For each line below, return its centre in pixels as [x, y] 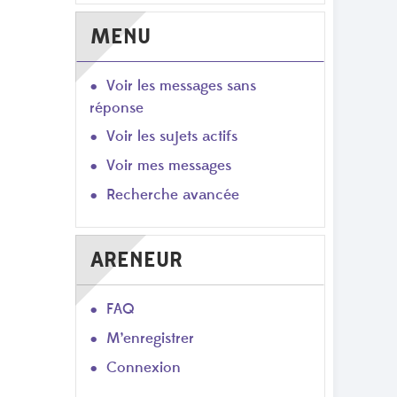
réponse [117, 108]
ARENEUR [136, 260]
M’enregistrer [150, 339]
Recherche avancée [173, 195]
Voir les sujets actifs [172, 136]
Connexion [144, 368]
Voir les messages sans [181, 86]
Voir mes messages [169, 165]
